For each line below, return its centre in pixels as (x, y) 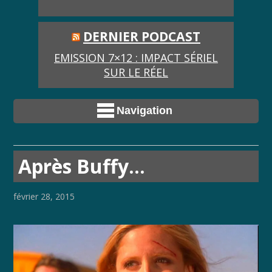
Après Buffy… (82, 166)
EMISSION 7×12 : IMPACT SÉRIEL (136, 58)
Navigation (144, 111)
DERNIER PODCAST (141, 36)
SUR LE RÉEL (136, 73)
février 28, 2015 (44, 197)
